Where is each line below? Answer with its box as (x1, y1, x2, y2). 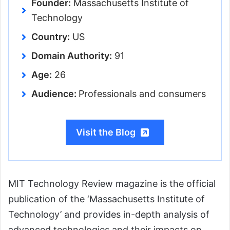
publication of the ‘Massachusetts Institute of (8, 194, 205, 205)
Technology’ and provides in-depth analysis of (8, 209, 209, 220)
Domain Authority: (31, 50, 112, 62)
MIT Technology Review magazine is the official (8, 178, 216, 189)
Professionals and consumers (79, 88, 206, 100)
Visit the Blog (76, 127, 136, 138)
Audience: (31, 88, 79, 100)
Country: (31, 31, 70, 43)
